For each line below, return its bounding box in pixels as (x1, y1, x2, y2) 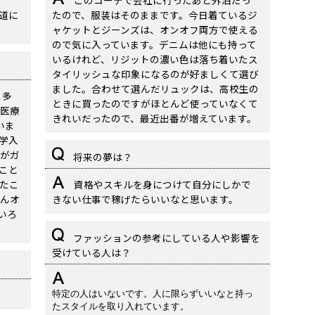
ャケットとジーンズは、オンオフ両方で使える (52, 22, 258, 37)
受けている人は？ (52, 245, 131, 259)
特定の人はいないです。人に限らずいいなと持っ (52, 288, 253, 299)
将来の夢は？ (71, 150, 132, 164)
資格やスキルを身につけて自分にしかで (72, 177, 251, 191)
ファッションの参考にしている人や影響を (71, 231, 260, 245)
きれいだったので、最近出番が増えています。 (52, 111, 257, 125)
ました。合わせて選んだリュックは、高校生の (52, 82, 259, 96)
